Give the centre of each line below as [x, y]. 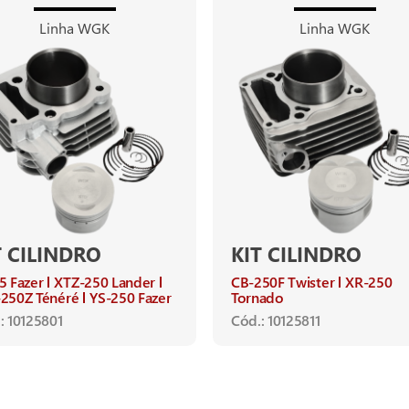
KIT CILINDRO [296, 253]
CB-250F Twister [283, 281]
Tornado [257, 297]
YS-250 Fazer [131, 297]
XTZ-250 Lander [105, 281]
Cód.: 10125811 [276, 320]
